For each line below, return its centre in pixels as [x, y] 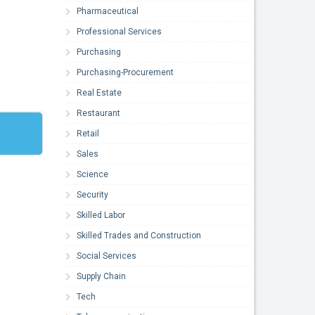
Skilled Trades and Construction [139, 235]
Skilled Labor [101, 215]
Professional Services [120, 31]
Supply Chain [102, 276]
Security [93, 194]
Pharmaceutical [108, 11]
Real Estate [99, 92]
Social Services [107, 256]
